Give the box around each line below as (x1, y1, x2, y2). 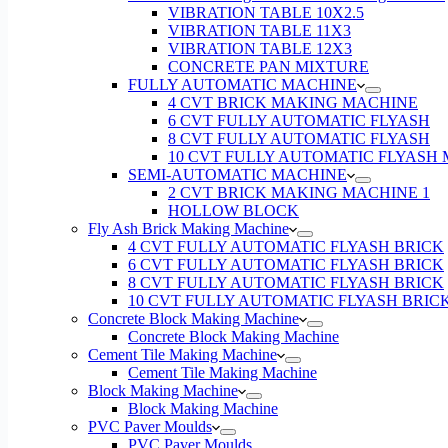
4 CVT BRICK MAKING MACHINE (168, 94, 418, 111)
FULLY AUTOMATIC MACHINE (128, 76, 357, 93)
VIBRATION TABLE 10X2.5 (168, 4, 364, 21)
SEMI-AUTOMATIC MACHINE (128, 166, 347, 183)
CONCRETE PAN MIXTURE (168, 58, 369, 75)
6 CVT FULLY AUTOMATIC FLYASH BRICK (128, 256, 444, 273)
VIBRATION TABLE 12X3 (168, 40, 352, 57)
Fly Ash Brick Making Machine (88, 220, 289, 237)
